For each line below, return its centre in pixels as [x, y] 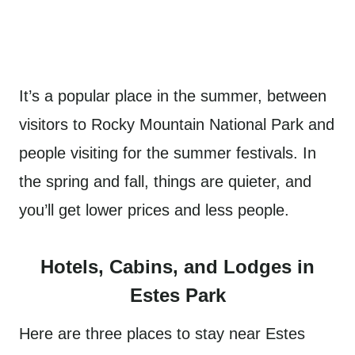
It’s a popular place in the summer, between [173, 96]
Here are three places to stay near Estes [162, 334]
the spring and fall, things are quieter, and [165, 181]
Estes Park [177, 295]
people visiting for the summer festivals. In [168, 153]
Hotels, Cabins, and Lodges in [177, 267]
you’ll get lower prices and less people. [157, 210]
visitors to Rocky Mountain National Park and [177, 124]
